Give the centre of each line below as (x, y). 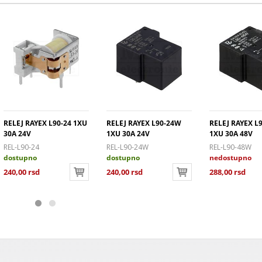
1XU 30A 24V (128, 134)
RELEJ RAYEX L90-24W (144, 123)
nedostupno (230, 158)
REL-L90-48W (230, 147)
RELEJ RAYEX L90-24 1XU (45, 123)
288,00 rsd (227, 172)
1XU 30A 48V (231, 134)
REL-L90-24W (127, 147)
